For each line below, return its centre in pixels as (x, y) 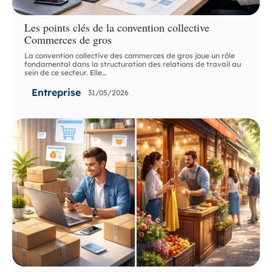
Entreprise (56, 93)
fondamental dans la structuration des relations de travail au (133, 64)
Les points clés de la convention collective (117, 28)
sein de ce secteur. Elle (63, 73)
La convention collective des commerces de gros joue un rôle (130, 56)
